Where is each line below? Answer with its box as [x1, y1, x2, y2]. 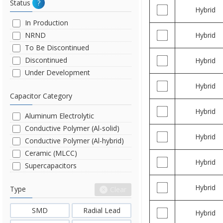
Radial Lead [83, 206, 120, 215]
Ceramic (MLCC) [25, 148, 77, 158]
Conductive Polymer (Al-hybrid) [25, 136, 124, 145]
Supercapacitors [25, 161, 77, 170]
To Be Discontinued [25, 43, 89, 52]
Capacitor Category [10, 91, 72, 101]
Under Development [25, 68, 90, 77]
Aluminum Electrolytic [25, 111, 94, 120]
